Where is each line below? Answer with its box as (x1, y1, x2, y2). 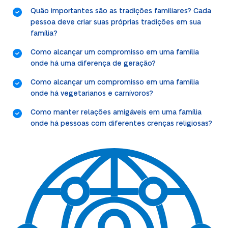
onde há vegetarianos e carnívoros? (30, 90, 153, 97)
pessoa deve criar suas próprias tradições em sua (30, 18, 201, 26)
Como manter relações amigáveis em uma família (30, 108, 202, 116)
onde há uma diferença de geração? (30, 60, 156, 67)
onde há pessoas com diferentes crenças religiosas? (30, 120, 212, 127)
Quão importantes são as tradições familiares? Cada (30, 7, 211, 15)
